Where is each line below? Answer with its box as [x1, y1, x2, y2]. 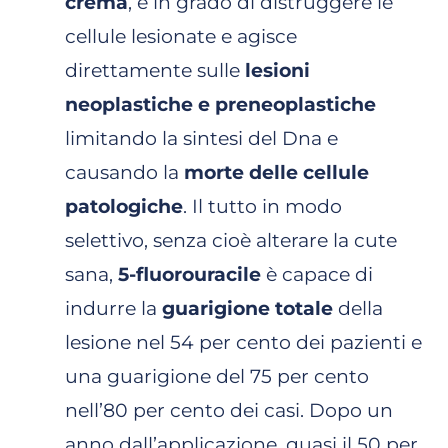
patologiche [65, 194, 183, 218]
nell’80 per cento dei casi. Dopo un [65, 398, 393, 422]
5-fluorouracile [113, 262, 261, 286]
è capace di [261, 262, 373, 286]
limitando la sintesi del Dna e [65, 126, 338, 150]
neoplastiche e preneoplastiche [65, 92, 376, 116]
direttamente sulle [65, 58, 245, 82]
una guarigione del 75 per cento [65, 364, 369, 388]
